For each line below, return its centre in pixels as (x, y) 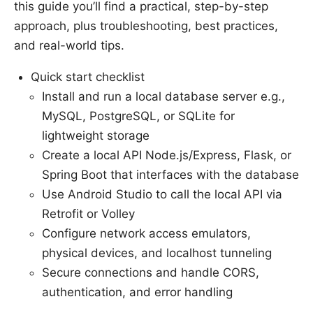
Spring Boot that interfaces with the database (170, 174)
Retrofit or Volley (88, 213)
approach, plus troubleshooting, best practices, (146, 26)
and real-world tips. (69, 45)
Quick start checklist (88, 77)
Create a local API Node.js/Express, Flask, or (167, 155)
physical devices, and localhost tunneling (157, 253)
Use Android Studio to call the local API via (162, 194)
